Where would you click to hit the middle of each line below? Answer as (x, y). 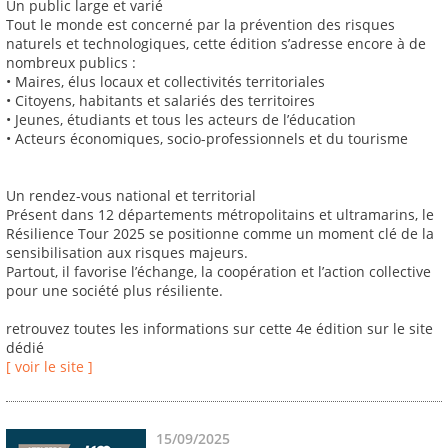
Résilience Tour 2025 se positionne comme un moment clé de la (220, 234)
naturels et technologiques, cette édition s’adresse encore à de (216, 44)
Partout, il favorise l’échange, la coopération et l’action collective (218, 272)
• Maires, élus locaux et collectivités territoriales (165, 82)
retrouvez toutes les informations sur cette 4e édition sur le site (219, 329)
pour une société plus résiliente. (114, 291)
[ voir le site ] (49, 367)
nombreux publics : (71, 63)
